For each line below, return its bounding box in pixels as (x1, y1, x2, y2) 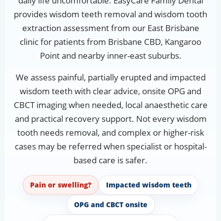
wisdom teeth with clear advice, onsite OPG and (20, 85, 201, 97)
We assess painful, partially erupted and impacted (15, 72, 206, 83)
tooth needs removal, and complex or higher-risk (17, 127, 204, 139)
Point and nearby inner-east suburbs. (39, 50, 182, 62)
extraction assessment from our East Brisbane (22, 22, 199, 34)
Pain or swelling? (30, 180, 91, 190)
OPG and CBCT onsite (74, 200, 147, 210)
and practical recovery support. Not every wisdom (14, 113, 207, 125)
